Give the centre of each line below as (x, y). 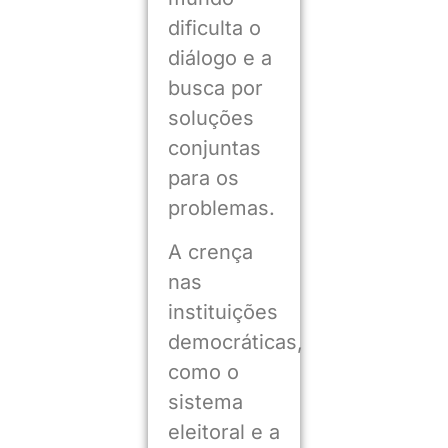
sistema (205, 402)
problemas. (221, 208)
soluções (210, 118)
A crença (210, 252)
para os (203, 178)
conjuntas (214, 148)
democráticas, (235, 342)
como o (203, 372)
